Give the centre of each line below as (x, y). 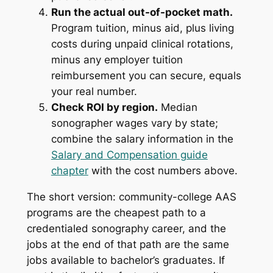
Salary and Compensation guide (129, 155)
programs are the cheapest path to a (116, 213)
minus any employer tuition (117, 60)
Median (177, 108)
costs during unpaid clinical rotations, (142, 44)
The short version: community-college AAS (131, 197)
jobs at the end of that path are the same (128, 245)
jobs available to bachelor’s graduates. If (126, 261)
